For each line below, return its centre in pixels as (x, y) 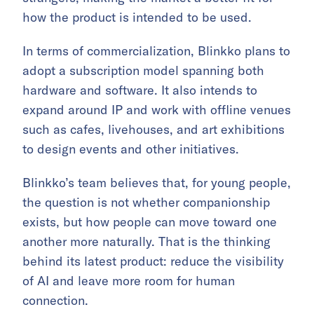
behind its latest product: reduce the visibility (153, 261)
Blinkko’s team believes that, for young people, (157, 183)
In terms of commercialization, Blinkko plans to (156, 51)
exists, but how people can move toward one (150, 222)
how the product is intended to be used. (137, 17)
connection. (55, 300)
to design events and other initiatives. (131, 149)
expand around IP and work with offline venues (157, 110)
